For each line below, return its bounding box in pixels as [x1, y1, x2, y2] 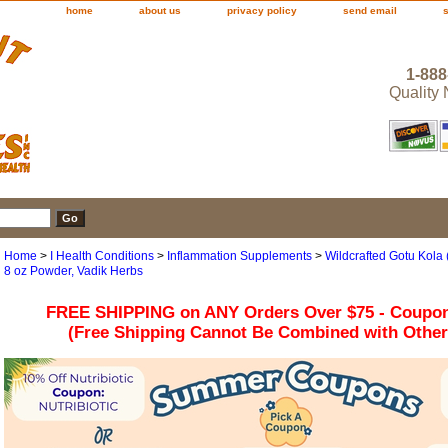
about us [139, 5, 181, 16]
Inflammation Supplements [167, 249, 312, 264]
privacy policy [227, 5, 297, 16]
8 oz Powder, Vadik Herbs [4, 264, 143, 279]
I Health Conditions [50, 249, 154, 264]
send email [343, 5, 397, 16]
